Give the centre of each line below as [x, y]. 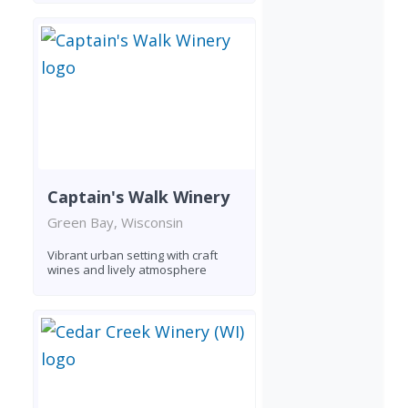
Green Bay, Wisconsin [115, 223]
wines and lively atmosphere [127, 270]
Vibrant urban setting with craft [133, 255]
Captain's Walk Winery [138, 197]
